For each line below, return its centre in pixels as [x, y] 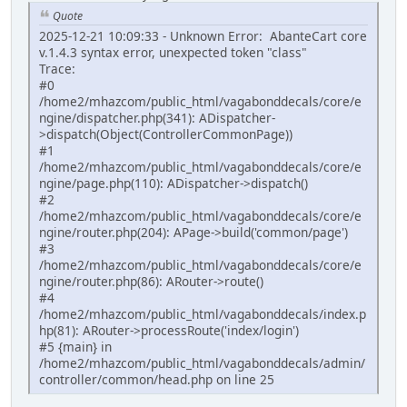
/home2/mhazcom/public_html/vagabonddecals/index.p [203, 314]
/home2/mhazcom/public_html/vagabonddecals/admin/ [202, 363]
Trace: [57, 69]
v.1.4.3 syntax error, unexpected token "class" [173, 53]
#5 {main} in [75, 347]
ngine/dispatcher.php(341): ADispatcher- [157, 118]
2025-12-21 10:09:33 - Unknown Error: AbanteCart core [203, 36]
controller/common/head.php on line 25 [157, 380]
